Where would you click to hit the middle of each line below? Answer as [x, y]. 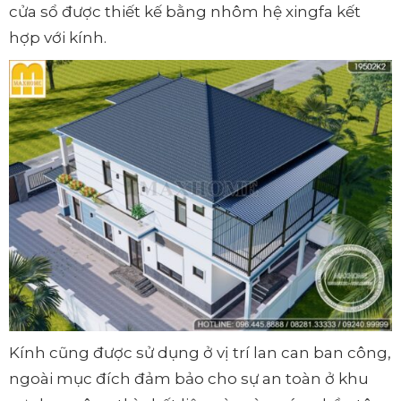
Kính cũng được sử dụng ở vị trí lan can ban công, [200, 353]
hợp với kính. [58, 38]
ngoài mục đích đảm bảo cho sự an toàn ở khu [189, 379]
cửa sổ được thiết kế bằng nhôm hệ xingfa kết [185, 12]
